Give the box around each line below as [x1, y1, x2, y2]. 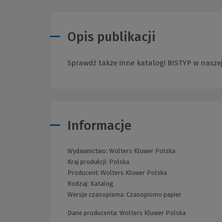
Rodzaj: [67, 180, 90, 188]
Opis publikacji [67, 29, 156, 45]
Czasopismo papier [126, 191, 181, 199]
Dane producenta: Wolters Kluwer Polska [67, 209, 186, 217]
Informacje [67, 118, 132, 134]
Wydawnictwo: [67, 147, 109, 155]
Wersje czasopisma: [67, 191, 126, 199]
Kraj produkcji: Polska [67, 158, 129, 166]
